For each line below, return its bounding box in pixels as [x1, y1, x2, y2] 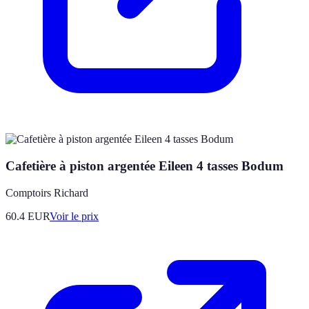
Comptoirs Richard [6, 186, 88, 199]
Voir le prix [50, 210, 99, 222]
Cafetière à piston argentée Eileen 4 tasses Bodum [6, 159, 283, 174]
